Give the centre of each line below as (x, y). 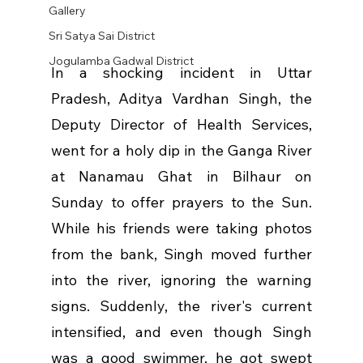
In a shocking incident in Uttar (181, 73)
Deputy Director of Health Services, (181, 125)
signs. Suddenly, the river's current (181, 306)
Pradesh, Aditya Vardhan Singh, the (181, 99)
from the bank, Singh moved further (181, 254)
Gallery (67, 11)
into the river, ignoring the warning (181, 280)
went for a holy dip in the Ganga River (181, 151)
